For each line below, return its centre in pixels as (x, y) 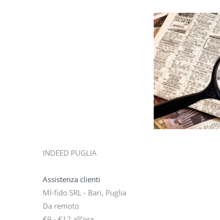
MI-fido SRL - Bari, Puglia (84, 193)
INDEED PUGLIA (70, 153)
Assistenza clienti (71, 179)
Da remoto (61, 206)
